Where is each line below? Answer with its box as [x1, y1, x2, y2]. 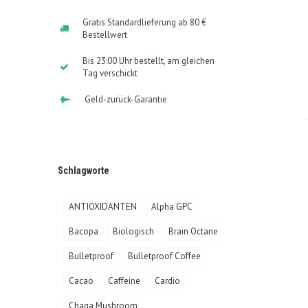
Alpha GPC [151, 200, 192, 212]
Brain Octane [168, 225, 218, 237]
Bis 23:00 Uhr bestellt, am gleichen [82, 54, 214, 67]
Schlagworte [58, 164, 109, 176]
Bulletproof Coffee [128, 250, 201, 262]
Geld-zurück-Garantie [85, 93, 167, 105]
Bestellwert [82, 28, 127, 41]
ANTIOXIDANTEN [69, 200, 137, 212]
